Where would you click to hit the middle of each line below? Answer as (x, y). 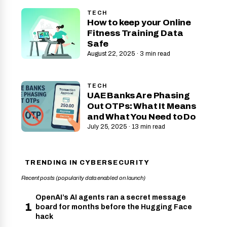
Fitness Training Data (135, 33)
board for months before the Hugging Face (114, 207)
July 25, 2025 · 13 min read (126, 127)
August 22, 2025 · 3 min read (129, 54)
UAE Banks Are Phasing (139, 96)
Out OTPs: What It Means (142, 106)
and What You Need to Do (142, 117)
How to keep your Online (139, 23)
